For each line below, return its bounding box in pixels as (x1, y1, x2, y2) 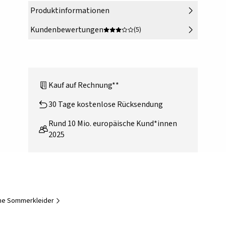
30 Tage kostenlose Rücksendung (48, 99, 163, 110)
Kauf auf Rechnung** (48, 80, 119, 91)
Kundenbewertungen (30, 24, 103, 36)
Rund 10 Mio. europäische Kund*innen (48, 118, 177, 130)
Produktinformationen (30, 5, 109, 17)
